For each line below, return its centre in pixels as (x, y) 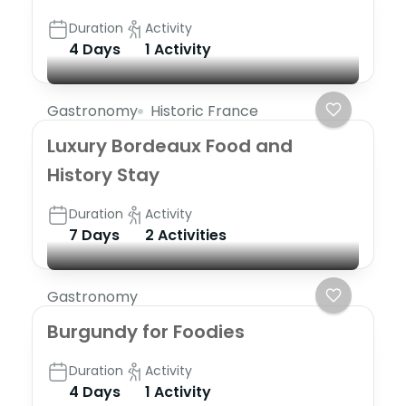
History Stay (103, 174)
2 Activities (186, 235)
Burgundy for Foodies (146, 331)
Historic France (204, 111)
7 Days (94, 235)
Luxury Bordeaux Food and (170, 145)
